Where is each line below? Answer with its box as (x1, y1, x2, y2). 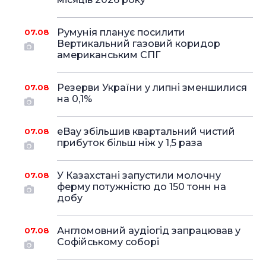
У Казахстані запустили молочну (56, 170, 221, 181)
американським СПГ (56, 49, 160, 61)
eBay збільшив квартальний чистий (56, 126, 235, 137)
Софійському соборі (56, 236, 159, 248)
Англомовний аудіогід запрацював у (56, 225, 240, 236)
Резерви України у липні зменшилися (56, 82, 247, 93)
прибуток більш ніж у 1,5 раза (56, 137, 202, 148)
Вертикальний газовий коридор (56, 38, 220, 49)
